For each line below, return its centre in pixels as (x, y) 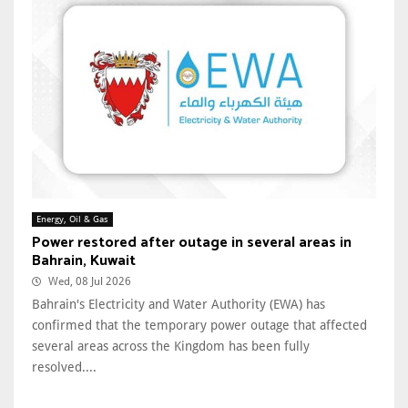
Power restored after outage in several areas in (192, 242)
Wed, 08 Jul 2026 (90, 281)
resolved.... (64, 367)
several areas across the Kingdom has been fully (171, 346)
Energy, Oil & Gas (72, 219)
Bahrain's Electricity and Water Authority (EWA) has (178, 304)
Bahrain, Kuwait (84, 260)
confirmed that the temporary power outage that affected (199, 325)
